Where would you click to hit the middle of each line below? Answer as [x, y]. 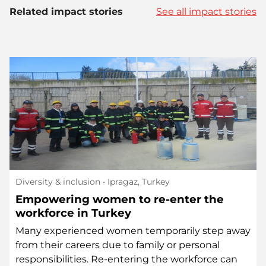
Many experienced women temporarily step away [133, 230]
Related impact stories [66, 11]
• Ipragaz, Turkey [135, 181]
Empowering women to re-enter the [120, 199]
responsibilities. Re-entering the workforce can [126, 259]
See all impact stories [206, 11]
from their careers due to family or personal [118, 245]
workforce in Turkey [73, 213]
